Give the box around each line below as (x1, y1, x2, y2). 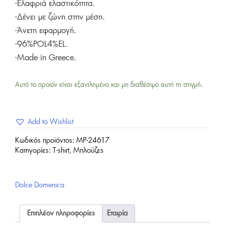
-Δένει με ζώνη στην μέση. (15, 13, 105, 22)
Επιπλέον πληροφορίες (27, 209, 95, 217)
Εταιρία (107, 209, 128, 217)
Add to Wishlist (28, 119, 73, 126)
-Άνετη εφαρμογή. (15, 27, 76, 35)
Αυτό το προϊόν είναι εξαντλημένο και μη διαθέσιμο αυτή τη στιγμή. (15, 82, 203, 89)
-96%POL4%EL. (15, 40, 68, 49)
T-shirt (53, 147, 69, 154)
